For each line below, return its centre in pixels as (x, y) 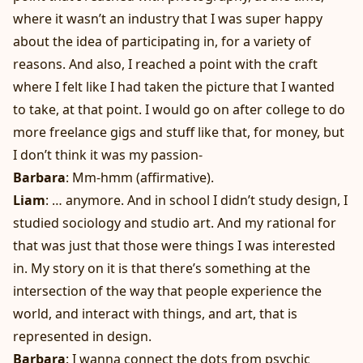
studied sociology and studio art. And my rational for (175, 223)
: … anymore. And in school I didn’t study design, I (196, 201)
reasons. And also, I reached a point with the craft (165, 64)
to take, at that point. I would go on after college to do (179, 110)
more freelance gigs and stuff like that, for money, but (179, 132)
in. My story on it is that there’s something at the (162, 269)
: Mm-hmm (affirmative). (140, 178)
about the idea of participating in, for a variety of (162, 42)
